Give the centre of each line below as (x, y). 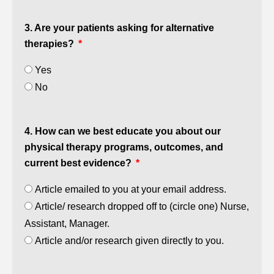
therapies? (50, 44)
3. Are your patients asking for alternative (119, 28)
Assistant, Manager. (67, 224)
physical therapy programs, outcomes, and (124, 147)
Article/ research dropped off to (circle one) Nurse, (142, 206)
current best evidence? (79, 163)
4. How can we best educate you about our (123, 131)
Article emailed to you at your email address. (131, 189)
